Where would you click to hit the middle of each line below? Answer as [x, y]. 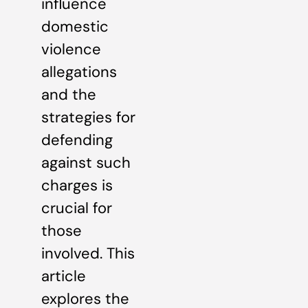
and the [69, 95]
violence [71, 49]
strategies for [88, 118]
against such [86, 163]
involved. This [88, 254]
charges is [77, 186]
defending [77, 140]
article [64, 276]
